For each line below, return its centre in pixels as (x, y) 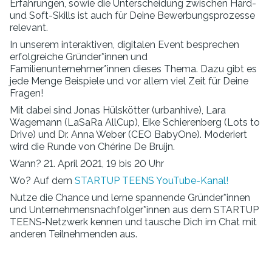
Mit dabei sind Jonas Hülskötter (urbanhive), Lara (118, 110)
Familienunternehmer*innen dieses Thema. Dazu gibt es (133, 69)
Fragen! (26, 93)
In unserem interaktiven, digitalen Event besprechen (124, 45)
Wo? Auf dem (42, 181)
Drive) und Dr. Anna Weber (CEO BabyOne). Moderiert (128, 134)
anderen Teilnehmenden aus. (73, 234)
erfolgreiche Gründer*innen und (79, 57)
